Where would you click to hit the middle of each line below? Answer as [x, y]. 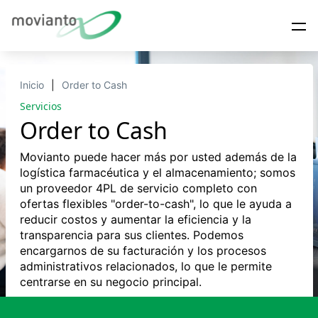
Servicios [40, 106]
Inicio [32, 85]
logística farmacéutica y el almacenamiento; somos [157, 173]
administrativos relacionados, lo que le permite [146, 267]
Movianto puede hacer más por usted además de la [158, 157]
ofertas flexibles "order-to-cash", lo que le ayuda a [155, 204]
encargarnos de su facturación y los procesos [143, 251]
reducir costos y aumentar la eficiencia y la [135, 220]
